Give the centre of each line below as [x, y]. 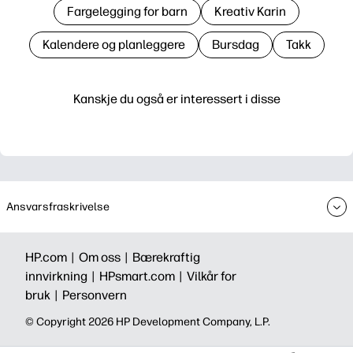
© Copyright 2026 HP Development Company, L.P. [148, 322]
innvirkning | [62, 276]
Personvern [95, 295]
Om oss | [106, 257]
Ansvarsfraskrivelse [58, 206]
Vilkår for [212, 276]
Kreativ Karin [250, 11]
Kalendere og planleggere [113, 44]
